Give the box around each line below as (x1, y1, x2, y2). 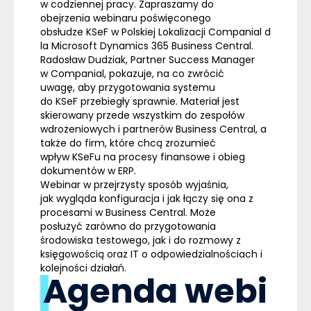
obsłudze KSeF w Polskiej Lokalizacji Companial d (40, 24, 271, 39)
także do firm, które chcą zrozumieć (40, 135, 216, 150)
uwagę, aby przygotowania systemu (40, 80, 215, 94)
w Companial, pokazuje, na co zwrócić (40, 66, 224, 81)
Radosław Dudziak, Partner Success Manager (40, 52, 255, 67)
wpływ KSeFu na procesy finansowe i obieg (40, 149, 245, 164)
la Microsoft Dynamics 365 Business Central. (40, 38, 256, 53)
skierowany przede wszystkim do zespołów (40, 108, 244, 122)
